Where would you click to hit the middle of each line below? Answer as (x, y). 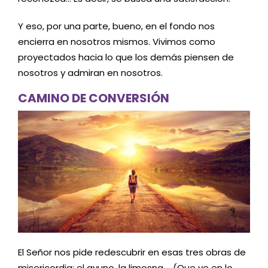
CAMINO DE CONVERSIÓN (94, 98)
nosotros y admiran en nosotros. (90, 72)
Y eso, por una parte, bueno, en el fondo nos (116, 26)
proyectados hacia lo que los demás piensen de (126, 57)
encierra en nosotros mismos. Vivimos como (117, 41)
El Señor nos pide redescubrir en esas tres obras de (132, 252)
